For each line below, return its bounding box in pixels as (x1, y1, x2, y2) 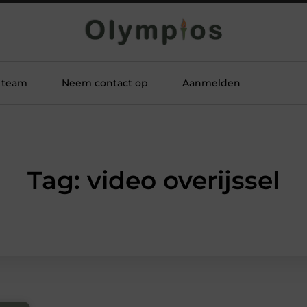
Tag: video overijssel (27, 165, 280, 195)
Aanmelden (182, 77, 241, 89)
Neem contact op (62, 77, 148, 89)
